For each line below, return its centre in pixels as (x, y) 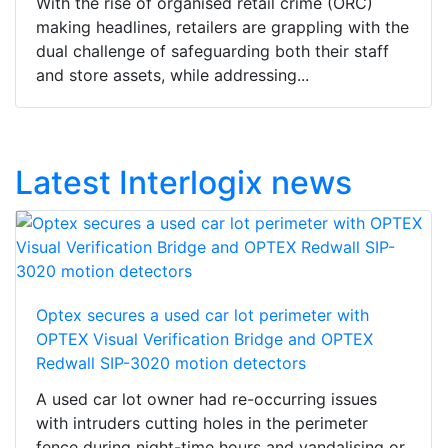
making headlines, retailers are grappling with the (222, 27)
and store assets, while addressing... (172, 75)
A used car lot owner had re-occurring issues (206, 399)
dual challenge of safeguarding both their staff (212, 51)
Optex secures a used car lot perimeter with (202, 315)
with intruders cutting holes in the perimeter (202, 423)
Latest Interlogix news (183, 183)
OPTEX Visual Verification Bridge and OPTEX (204, 339)
